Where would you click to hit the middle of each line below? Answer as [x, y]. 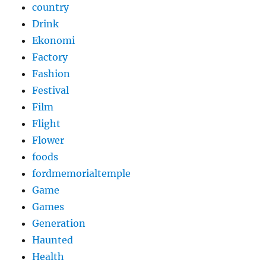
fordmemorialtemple [82, 174]
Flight [47, 124]
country [51, 7]
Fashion [51, 74]
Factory [50, 57]
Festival [51, 91]
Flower [48, 140]
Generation [59, 224]
